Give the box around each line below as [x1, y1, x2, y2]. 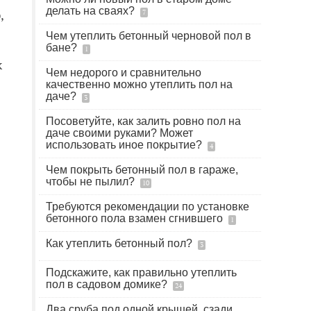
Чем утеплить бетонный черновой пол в [46, 30, 251, 42]
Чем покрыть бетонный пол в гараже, [46, 164, 238, 176]
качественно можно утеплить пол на [46, 78, 233, 90]
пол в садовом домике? [46, 278, 170, 290]
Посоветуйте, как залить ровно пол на [46, 115, 241, 127]
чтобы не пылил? [46, 176, 137, 187]
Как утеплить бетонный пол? [46, 237, 195, 249]
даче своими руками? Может [46, 127, 193, 139]
